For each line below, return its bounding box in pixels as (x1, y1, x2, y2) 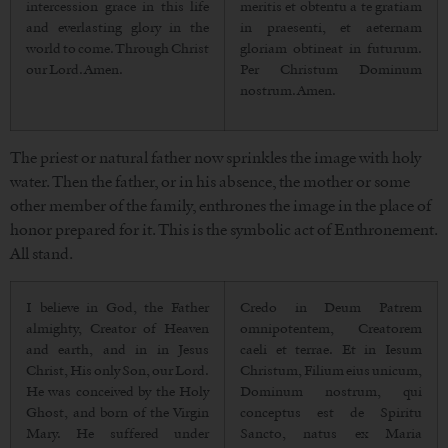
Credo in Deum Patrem (240, 297, 422, 316)
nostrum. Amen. (240, 81, 336, 100)
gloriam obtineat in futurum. (240, 39, 422, 58)
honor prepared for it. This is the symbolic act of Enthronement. (10, 220, 438, 240)
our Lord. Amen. (26, 60, 123, 79)
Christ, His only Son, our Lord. (26, 360, 209, 379)
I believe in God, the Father (26, 297, 209, 316)
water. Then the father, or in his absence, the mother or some (10, 172, 410, 192)
